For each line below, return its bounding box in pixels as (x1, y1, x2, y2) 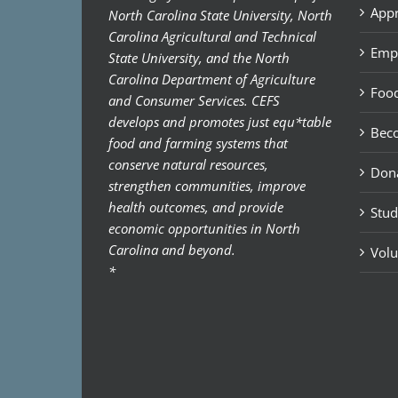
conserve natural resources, (108, 155, 268, 173)
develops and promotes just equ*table (108, 112, 331, 131)
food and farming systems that (108, 133, 288, 152)
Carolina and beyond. (108, 240, 235, 259)
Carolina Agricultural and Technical (108, 27, 316, 45)
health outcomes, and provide (108, 197, 283, 216)
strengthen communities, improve (108, 176, 306, 195)
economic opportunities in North (108, 219, 300, 237)
